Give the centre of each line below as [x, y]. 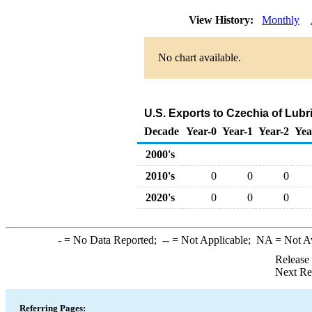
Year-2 [274, 131]
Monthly [281, 20]
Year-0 [201, 131]
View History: [223, 20]
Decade [162, 131]
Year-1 [237, 131]
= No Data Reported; [111, 240]
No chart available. [200, 57]
